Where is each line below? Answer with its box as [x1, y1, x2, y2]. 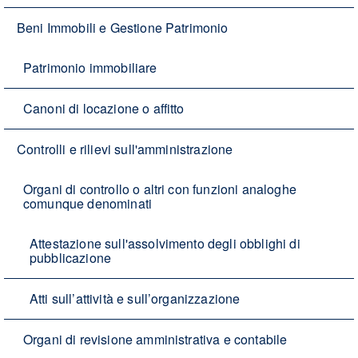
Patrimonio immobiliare [23, 58, 157, 78]
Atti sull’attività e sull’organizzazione [30, 289, 241, 308]
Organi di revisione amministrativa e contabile [23, 330, 288, 349]
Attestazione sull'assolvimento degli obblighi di [30, 234, 300, 253]
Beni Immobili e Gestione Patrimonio [17, 18, 229, 38]
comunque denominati [23, 194, 153, 213]
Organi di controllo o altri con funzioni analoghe [23, 180, 296, 199]
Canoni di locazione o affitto [23, 99, 185, 118]
